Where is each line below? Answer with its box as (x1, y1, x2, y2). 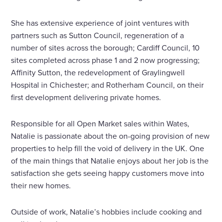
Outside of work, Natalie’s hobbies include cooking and (11, 206, 202, 217)
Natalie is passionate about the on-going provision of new (11, 130, 210, 141)
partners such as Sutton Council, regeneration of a (11, 29, 184, 41)
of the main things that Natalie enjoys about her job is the (11, 155, 209, 166)
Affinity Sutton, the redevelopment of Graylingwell (11, 66, 185, 78)
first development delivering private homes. (11, 91, 162, 103)
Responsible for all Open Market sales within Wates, (11, 117, 190, 129)
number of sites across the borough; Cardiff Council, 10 (11, 42, 200, 53)
